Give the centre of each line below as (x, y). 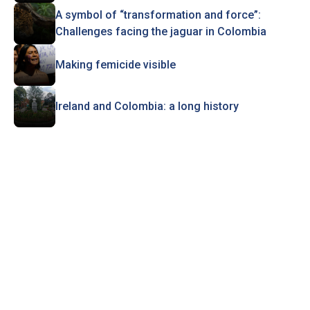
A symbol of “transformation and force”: (158, 15)
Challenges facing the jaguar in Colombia (161, 31)
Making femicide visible (115, 65)
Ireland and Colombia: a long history (147, 106)
